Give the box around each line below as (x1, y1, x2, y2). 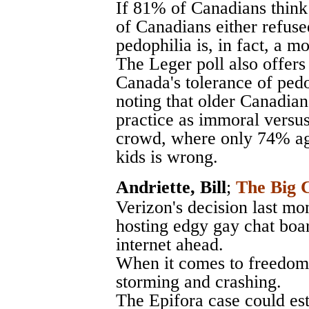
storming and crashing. (116, 271, 281, 292)
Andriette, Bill (116, 177, 226, 197)
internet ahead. (116, 234, 223, 255)
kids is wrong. (116, 146, 218, 167)
